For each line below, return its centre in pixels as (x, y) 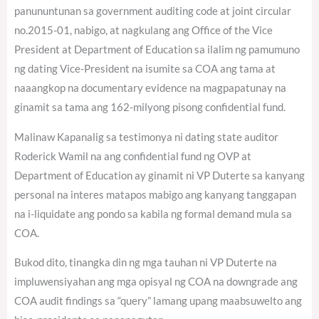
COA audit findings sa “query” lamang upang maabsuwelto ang (158, 301)
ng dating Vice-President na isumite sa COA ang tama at (145, 69)
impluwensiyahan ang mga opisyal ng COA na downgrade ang (156, 282)
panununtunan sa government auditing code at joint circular (153, 11)
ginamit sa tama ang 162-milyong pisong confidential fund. (150, 108)
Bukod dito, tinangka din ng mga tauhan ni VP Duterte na (146, 263)
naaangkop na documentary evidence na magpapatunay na (150, 88)
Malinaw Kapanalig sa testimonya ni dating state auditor (146, 137)
